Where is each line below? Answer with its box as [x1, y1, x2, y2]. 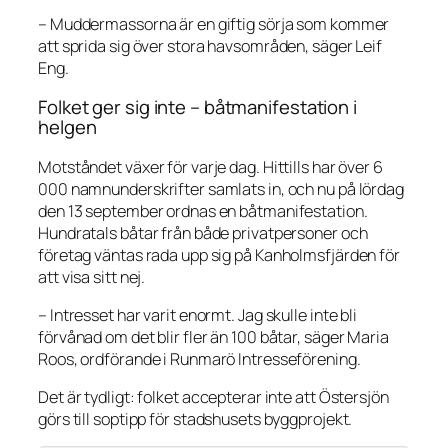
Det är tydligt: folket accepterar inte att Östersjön [38, 386, 389, 408]
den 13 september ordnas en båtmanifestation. [38, 199, 368, 222]
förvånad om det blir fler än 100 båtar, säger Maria [38, 325, 389, 348]
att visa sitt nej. [38, 265, 146, 288]
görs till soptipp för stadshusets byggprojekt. [38, 408, 353, 430]
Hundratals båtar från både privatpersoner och [38, 221, 368, 244]
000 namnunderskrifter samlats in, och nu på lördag [38, 177, 404, 200]
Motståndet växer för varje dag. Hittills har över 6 [38, 155, 383, 178]
